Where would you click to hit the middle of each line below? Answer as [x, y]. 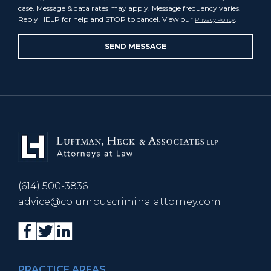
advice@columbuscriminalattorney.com [119, 202]
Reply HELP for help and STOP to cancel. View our [106, 19]
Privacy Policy [215, 20]
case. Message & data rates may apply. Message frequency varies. [129, 8]
